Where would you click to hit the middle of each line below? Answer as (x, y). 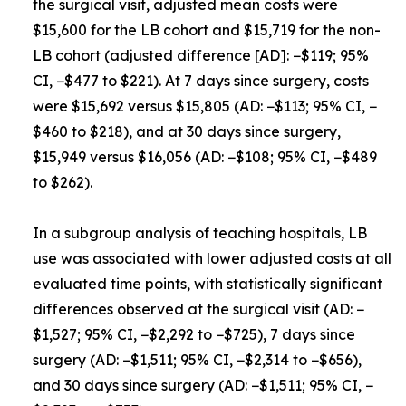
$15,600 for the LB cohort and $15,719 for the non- (207, 30)
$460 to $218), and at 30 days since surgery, (187, 131)
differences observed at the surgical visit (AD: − (198, 309)
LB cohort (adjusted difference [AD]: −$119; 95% (201, 55)
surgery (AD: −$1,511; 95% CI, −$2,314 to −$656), (197, 360)
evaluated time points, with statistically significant (208, 284)
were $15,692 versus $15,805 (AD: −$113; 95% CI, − (205, 106)
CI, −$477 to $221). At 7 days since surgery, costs (201, 81)
